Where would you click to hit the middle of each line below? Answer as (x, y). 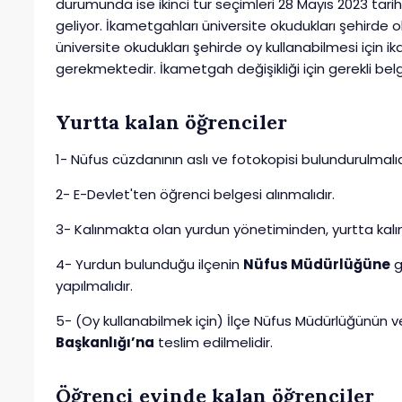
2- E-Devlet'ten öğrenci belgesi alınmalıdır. (195, 195)
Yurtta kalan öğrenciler (171, 122)
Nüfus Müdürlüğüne (317, 265)
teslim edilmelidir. (214, 343)
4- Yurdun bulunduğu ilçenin (149, 265)
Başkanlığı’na (105, 343)
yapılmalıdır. (94, 286)
